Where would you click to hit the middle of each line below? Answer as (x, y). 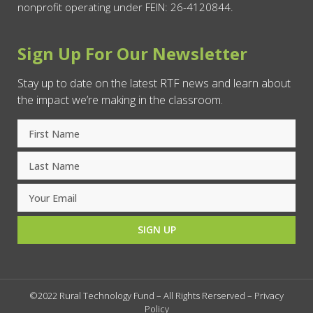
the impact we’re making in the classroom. (120, 100)
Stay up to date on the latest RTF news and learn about (154, 83)
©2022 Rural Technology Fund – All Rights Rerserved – (142, 296)
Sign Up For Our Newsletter (132, 53)
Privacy (269, 296)
